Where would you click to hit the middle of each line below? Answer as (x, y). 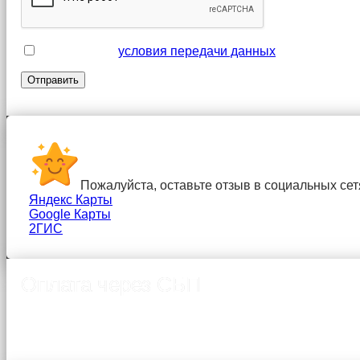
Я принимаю (78, 51)
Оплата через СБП (111, 284)
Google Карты (70, 214)
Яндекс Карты (71, 199)
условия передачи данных (197, 51)
